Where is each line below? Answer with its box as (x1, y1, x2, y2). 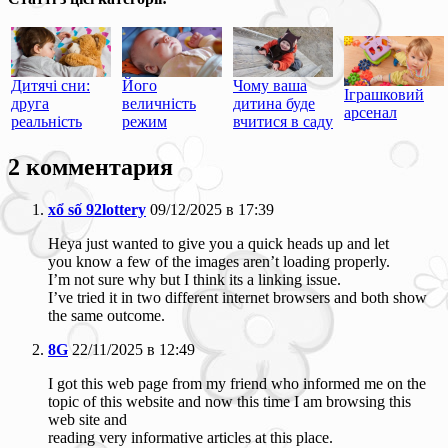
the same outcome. (48, 306, 165, 324)
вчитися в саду (233, 112, 333, 130)
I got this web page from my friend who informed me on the (48, 374, 426, 392)
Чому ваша (233, 76, 307, 94)
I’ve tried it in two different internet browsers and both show (48, 288, 427, 306)
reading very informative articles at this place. (48, 428, 333, 446)
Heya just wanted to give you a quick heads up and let (48, 234, 389, 252)
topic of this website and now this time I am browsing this (48, 392, 411, 410)
